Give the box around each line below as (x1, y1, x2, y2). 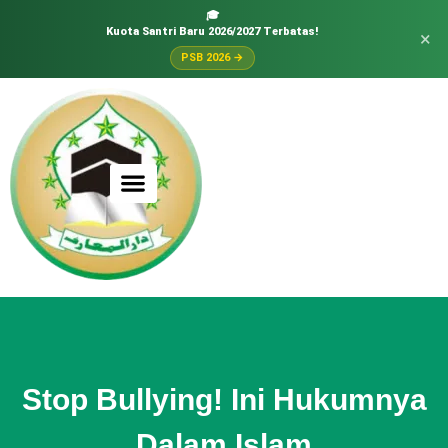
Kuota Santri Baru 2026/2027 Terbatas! (106, 25, 318, 38)
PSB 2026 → (180, 51, 244, 64)
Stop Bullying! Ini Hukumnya (21, 383, 427, 416)
